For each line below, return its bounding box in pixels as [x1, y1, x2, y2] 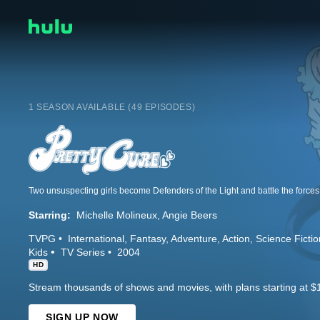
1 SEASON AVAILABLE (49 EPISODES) [29, 101, 196, 112]
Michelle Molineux [76, 209, 157, 221]
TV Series [61, 246, 105, 258]
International [68, 232, 124, 244]
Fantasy [130, 232, 166, 244]
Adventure [171, 232, 217, 244]
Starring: [29, 209, 71, 221]
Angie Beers [162, 209, 217, 221]
